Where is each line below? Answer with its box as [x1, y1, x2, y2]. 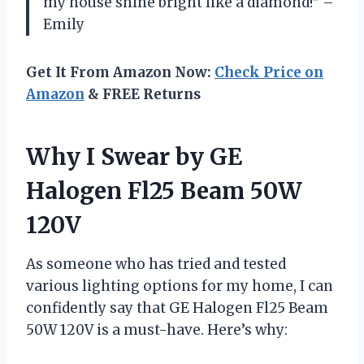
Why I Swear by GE [26, 141, 242, 171]
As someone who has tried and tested [26, 254, 286, 273]
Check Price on [214, 63, 323, 81]
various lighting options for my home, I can [26, 276, 333, 295]
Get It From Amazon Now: [26, 63, 214, 81]
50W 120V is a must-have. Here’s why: [26, 320, 288, 339]
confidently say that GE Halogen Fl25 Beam [26, 298, 328, 317]
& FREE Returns [84, 84, 201, 103]
